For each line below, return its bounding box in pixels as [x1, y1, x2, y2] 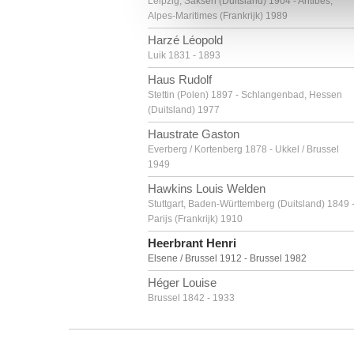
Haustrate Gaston [148, 127, 239, 141]
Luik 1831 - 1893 [148, 50, 220, 61]
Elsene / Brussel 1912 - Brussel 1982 [148, 253, 307, 264]
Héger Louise [148, 276, 217, 289]
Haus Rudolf [148, 73, 212, 86]
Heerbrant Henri [148, 236, 236, 250]
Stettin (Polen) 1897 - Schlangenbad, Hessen [148, 89, 342, 100]
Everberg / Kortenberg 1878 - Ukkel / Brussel [148, 144, 339, 155]
